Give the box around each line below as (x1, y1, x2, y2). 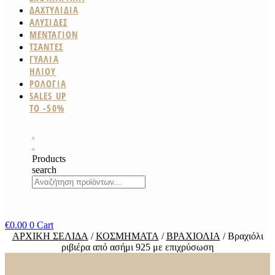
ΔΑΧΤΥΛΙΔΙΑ (29, 3, 79, 16)
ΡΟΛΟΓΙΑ (29, 77, 66, 90)
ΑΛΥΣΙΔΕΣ (29, 15, 68, 28)
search (32, 164, 56, 175)
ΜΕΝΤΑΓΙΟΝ (29, 28, 78, 41)
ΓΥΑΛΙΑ (29, 52, 59, 65)
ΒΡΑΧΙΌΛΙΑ (166, 230, 220, 241)
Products (32, 153, 66, 164)
